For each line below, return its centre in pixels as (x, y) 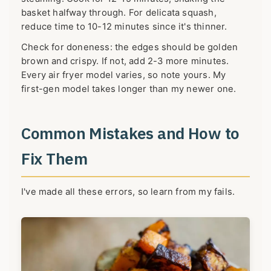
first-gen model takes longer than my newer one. (129, 89)
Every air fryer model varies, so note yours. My (124, 75)
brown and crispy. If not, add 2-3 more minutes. (125, 61)
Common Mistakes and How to (131, 133)
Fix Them (54, 158)
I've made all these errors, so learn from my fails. (128, 191)
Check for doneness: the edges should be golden (130, 47)
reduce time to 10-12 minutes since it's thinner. (124, 27)
